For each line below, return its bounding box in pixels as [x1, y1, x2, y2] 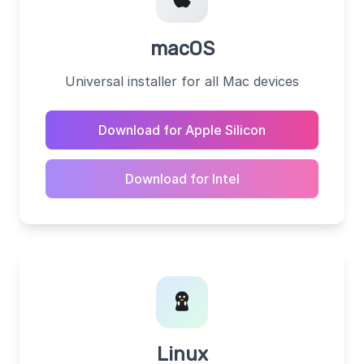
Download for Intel [124, 170, 240, 187]
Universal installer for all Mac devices [65, 72, 299, 89]
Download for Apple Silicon [98, 121, 266, 138]
